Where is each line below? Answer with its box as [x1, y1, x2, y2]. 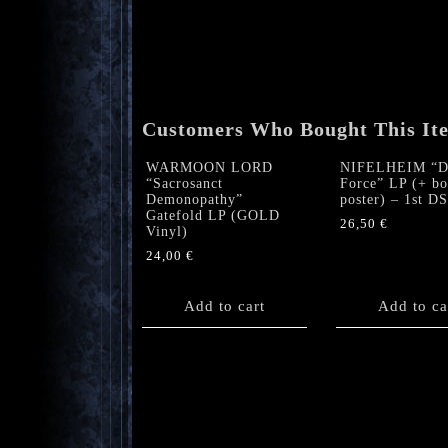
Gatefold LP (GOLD [146, 208, 280, 224]
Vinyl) [146, 224, 188, 240]
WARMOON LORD [146, 160, 273, 176]
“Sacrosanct [146, 176, 223, 192]
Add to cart [184, 298, 265, 315]
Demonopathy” [146, 192, 243, 208]
